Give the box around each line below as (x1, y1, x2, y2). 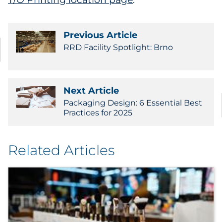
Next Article (63, 85, 119, 96)
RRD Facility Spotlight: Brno (63, 43, 173, 52)
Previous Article (63, 30, 137, 41)
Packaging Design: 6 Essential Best (63, 98, 202, 108)
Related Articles (8, 142, 114, 159)
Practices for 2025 (63, 108, 132, 117)
